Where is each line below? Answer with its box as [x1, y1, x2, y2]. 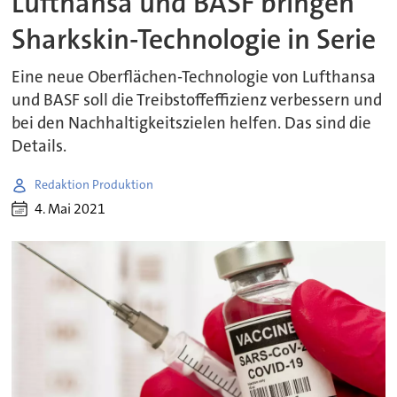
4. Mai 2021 [35, 199, 106, 219]
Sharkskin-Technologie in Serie [12, 21, 377, 58]
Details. [12, 135, 67, 157]
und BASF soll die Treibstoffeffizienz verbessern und [12, 89, 383, 111]
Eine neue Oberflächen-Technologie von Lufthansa [12, 66, 377, 88]
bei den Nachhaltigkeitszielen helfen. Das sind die [12, 112, 372, 134]
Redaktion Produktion [35, 176, 154, 193]
